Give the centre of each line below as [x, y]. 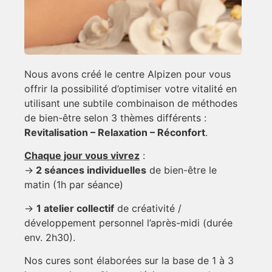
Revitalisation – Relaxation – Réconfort [115, 132]
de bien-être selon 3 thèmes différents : [115, 117]
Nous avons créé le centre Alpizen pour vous [127, 74]
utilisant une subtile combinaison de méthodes [131, 103]
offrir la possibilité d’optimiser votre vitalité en [131, 88]
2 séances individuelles [90, 170]
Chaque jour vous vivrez [82, 156]
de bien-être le [182, 170]
